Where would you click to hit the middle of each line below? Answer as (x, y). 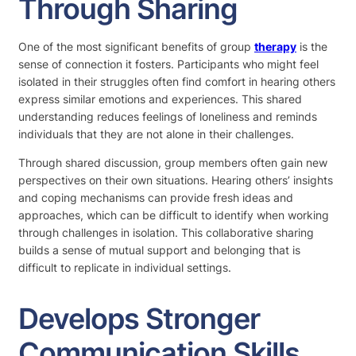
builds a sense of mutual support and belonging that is (159, 250)
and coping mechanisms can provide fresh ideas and (156, 197)
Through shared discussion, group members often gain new (173, 162)
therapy (275, 46)
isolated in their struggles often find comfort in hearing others (177, 81)
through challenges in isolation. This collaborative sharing (166, 232)
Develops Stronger (139, 318)
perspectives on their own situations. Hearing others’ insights (176, 180)
